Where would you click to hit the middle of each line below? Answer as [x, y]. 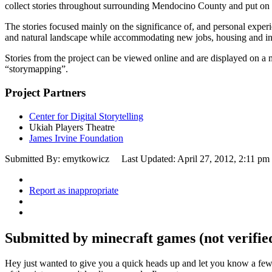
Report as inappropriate [74, 190]
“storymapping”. [36, 69]
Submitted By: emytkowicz [57, 158]
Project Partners [45, 92]
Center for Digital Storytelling [86, 116]
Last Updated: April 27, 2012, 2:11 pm [195, 158]
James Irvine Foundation [76, 138]
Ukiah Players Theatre [72, 127]
